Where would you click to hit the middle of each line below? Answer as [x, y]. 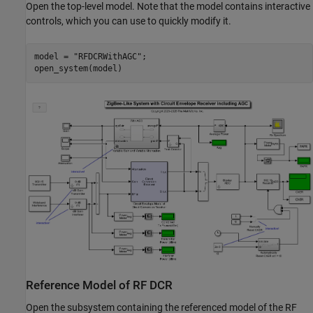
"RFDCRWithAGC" [107, 57]
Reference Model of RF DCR [99, 286]
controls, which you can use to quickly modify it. [129, 21]
